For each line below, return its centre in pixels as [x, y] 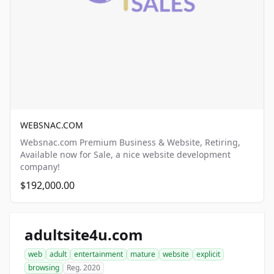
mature [143, 254]
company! [40, 167]
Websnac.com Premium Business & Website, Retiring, [130, 143]
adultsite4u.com [84, 235]
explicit [208, 254]
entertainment [98, 254]
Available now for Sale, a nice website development [125, 155]
